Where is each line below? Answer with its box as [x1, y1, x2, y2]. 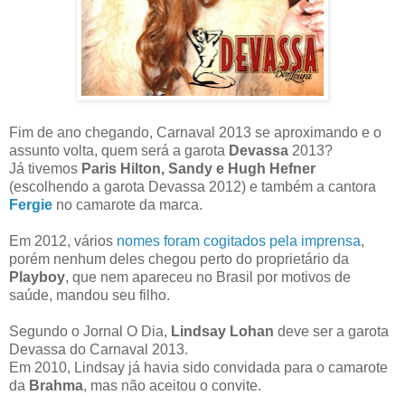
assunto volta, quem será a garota [9, 143, 229, 159]
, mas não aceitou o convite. [83, 378, 261, 394]
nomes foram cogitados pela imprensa [117, 233, 361, 250]
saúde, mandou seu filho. [9, 287, 170, 304]
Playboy [9, 269, 65, 286]
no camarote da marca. [52, 197, 202, 213]
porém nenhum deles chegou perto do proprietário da [9, 251, 349, 268]
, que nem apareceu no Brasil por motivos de [65, 269, 351, 286]
